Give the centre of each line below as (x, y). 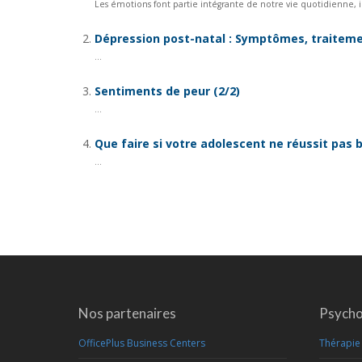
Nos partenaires (127, 313)
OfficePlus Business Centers (142, 343)
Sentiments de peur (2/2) (167, 91)
